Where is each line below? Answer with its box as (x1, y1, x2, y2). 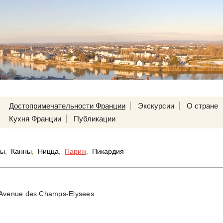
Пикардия (92, 147, 124, 155)
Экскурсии (137, 102, 174, 110)
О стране (186, 102, 218, 110)
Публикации (73, 114, 115, 123)
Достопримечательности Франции (8, 102, 125, 110)
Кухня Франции (8, 114, 61, 123)
